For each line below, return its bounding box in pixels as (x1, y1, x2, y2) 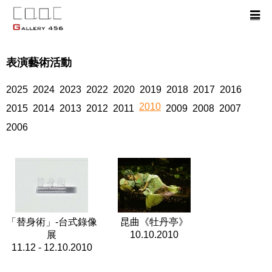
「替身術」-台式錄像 (6, 216, 97, 227)
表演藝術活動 (6, 55, 72, 69)
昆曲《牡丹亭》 (120, 216, 188, 227)
